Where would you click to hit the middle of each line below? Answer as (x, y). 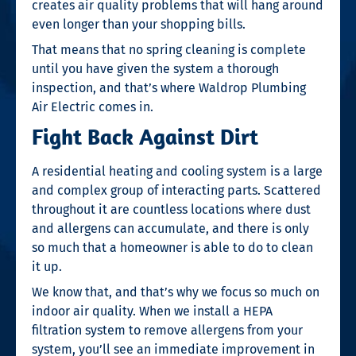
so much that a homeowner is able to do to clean (172, 247)
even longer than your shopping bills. (139, 24)
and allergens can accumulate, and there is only (170, 228)
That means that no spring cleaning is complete (169, 49)
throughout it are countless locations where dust (171, 209)
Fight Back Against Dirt (145, 136)
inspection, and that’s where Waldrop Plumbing (169, 87)
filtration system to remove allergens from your (167, 330)
